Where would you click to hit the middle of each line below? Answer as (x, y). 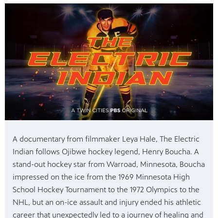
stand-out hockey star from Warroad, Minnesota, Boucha (109, 164)
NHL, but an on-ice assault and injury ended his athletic (107, 202)
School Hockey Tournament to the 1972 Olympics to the (106, 190)
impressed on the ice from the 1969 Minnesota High (101, 177)
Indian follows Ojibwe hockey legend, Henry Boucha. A (106, 152)
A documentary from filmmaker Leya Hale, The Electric (106, 139)
